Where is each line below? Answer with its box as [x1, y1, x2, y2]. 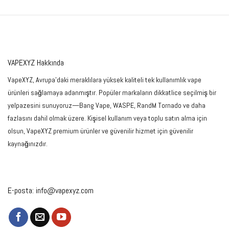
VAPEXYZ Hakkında [8, 57, 64, 68]
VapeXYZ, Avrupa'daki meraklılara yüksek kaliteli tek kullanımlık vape [8, 75, 201, 85]
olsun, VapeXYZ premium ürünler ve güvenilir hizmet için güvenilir [8, 126, 193, 136]
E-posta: [8, 185, 36, 196]
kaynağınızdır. [8, 139, 48, 149]
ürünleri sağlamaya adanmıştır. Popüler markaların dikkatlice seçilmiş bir [8, 88, 216, 98]
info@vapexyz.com [36, 185, 94, 196]
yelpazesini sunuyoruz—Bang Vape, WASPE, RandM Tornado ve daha [8, 101, 205, 110]
